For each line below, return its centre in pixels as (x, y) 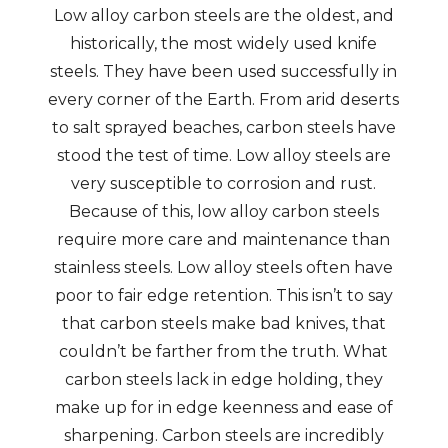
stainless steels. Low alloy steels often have (224, 267)
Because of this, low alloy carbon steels (223, 211)
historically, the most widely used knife (224, 43)
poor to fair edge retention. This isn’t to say (223, 295)
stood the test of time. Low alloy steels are (223, 155)
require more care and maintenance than (224, 239)
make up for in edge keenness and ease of (223, 407)
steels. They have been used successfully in (224, 71)
